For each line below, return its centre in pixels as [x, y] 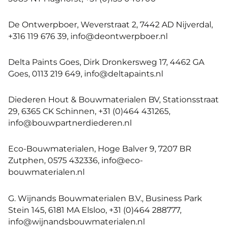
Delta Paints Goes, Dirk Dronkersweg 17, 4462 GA [106, 62]
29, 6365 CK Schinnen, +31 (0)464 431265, [89, 111]
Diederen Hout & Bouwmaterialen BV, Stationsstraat [113, 100]
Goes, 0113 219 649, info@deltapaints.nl [86, 74]
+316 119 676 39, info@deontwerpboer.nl [88, 36]
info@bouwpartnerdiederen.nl [70, 123]
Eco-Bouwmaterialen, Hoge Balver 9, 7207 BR [100, 149]
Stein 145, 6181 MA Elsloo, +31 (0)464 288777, [95, 210]
